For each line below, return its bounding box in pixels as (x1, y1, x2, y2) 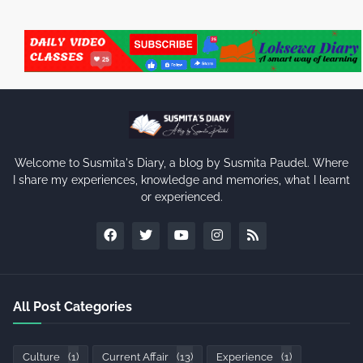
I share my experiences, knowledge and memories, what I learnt (13, 173, 350, 186)
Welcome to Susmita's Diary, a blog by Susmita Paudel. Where (15, 156, 348, 169)
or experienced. (140, 190, 223, 203)
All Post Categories (13, 298, 132, 314)
